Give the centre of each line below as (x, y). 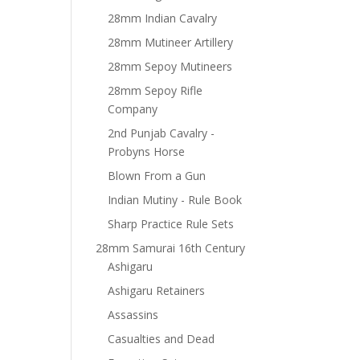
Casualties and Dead (162, 339)
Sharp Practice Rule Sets (171, 224)
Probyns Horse (147, 151)
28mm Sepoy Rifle (155, 90)
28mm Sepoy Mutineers (170, 66)
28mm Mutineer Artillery (171, 42)
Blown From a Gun (157, 176)
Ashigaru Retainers (157, 290)
